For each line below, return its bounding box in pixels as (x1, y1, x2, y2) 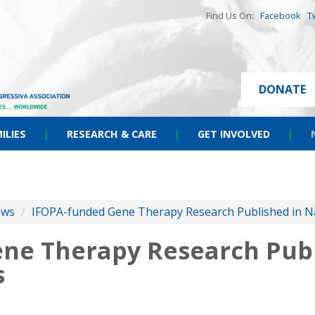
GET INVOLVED (198, 127, 270, 141)
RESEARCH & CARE (67, 127, 157, 141)
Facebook (260, 9, 301, 22)
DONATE (259, 82, 306, 97)
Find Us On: (206, 9, 260, 22)
